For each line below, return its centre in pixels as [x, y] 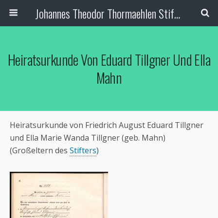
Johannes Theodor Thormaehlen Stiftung [177, 13]
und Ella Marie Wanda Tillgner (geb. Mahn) [88, 138]
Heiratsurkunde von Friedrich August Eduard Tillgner [107, 125]
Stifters [83, 150]
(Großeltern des [40, 150]
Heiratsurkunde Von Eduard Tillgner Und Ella [109, 59]
